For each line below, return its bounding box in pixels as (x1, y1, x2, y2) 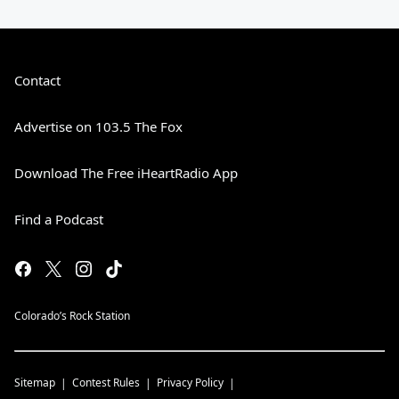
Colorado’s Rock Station (14, 308, 130, 323)
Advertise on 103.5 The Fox (14, 118, 183, 135)
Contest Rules (72, 375, 140, 390)
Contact (14, 71, 61, 89)
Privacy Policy (157, 375, 224, 390)
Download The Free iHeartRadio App (14, 164, 238, 182)
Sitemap (14, 375, 55, 390)
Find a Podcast (14, 210, 103, 228)
